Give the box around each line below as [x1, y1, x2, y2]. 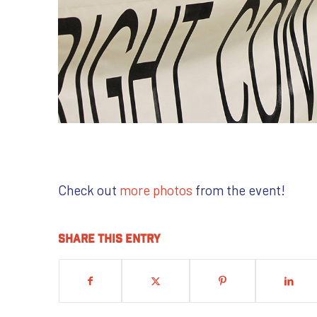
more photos [120, 182, 192, 199]
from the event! [192, 182, 285, 199]
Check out [58, 182, 120, 199]
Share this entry [58, 231, 161, 245]
